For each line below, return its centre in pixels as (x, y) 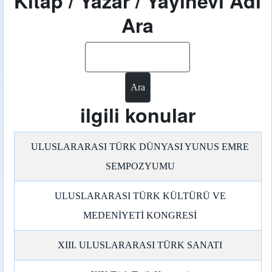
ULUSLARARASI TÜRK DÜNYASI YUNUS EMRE (140, 147)
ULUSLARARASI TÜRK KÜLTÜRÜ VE (140, 196)
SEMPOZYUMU (140, 166)
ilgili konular (138, 115)
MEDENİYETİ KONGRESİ (140, 215)
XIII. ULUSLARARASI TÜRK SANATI (140, 245)
